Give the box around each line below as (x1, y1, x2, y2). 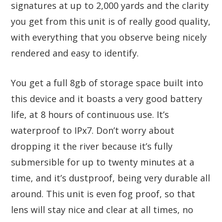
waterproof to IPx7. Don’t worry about (11, 124, 174, 136)
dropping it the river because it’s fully (11, 140, 172, 152)
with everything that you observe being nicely (11, 31, 207, 43)
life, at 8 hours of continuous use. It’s (11, 108, 169, 120)
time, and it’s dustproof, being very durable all (11, 171, 210, 184)
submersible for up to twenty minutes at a (11, 156, 194, 168)
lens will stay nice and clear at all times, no (11, 203, 193, 216)
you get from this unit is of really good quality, (11, 15, 211, 27)
